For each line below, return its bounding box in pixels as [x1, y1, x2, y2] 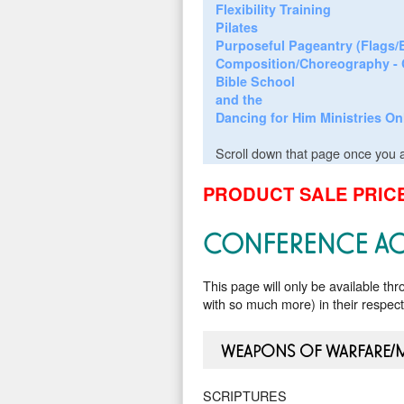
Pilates [215, 17, 258, 36]
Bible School [215, 71, 295, 90]
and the [215, 89, 262, 108]
